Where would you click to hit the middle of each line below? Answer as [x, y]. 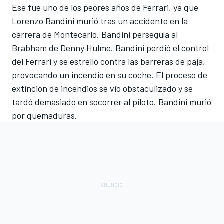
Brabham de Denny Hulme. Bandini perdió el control [110, 48]
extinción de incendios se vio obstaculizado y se [102, 88]
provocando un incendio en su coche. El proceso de [110, 75]
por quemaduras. [45, 115]
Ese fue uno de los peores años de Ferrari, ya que [105, 7]
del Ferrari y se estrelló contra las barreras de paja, [109, 61]
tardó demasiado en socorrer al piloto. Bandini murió [112, 102]
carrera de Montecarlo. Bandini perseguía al [95, 34]
